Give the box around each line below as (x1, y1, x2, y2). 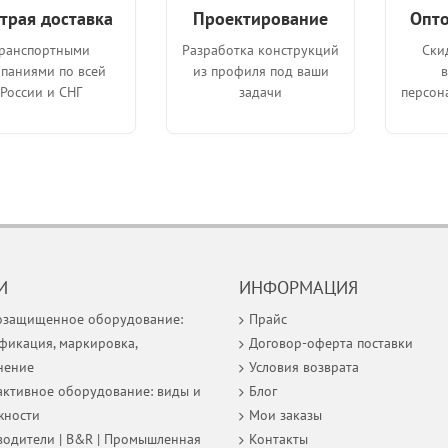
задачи (239, 82, 283, 101)
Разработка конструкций (182, 40, 340, 59)
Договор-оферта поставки (249, 333, 413, 352)
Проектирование (193, 6, 329, 30)
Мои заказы (249, 405, 322, 424)
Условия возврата (249, 357, 359, 376)
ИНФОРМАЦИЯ (239, 275, 358, 299)
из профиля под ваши (192, 61, 329, 80)
